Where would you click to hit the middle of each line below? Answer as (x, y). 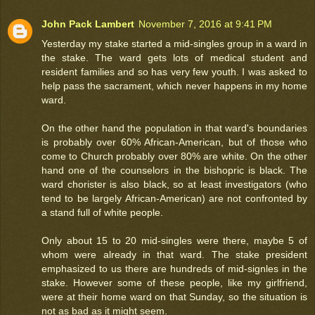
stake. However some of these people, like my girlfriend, (174, 282)
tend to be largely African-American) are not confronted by (174, 198)
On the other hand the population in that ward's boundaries (174, 128)
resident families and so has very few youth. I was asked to (174, 71)
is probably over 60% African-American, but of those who (174, 142)
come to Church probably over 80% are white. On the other (174, 156)
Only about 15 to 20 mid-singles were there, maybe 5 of (174, 240)
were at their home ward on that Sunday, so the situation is (174, 296)
